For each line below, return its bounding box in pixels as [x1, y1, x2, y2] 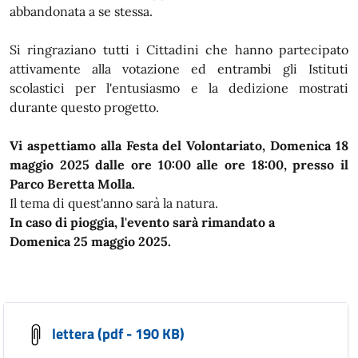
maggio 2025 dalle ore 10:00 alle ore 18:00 [10, 156, 284, 173]
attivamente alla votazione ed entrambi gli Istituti [10, 60, 348, 77]
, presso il [283, 156, 349, 173]
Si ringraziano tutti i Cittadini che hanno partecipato [10, 41, 348, 58]
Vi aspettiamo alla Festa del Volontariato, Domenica [10, 137, 336, 153]
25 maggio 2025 [74, 233, 168, 249]
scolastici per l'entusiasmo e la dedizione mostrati [10, 79, 348, 96]
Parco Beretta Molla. [10, 175, 138, 192]
